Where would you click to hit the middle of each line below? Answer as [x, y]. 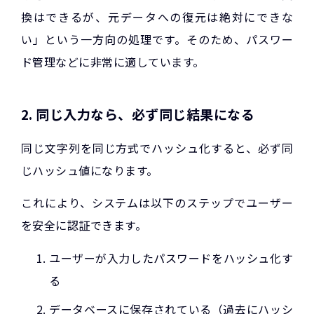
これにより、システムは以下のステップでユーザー [157, 203]
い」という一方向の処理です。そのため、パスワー [157, 39]
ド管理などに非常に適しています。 [113, 61]
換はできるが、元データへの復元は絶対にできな [157, 16]
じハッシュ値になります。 [90, 170]
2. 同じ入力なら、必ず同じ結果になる [138, 114]
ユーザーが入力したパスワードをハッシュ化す [171, 258]
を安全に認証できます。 [84, 225]
